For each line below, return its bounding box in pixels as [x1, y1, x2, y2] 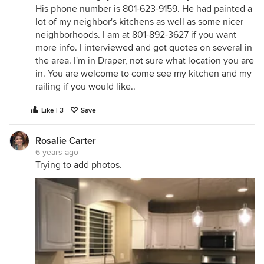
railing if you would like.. [35, 81, 136, 93]
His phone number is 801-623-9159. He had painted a [35, 3, 252, 15]
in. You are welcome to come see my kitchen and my [35, 68, 252, 80]
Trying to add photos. [35, 159, 122, 171]
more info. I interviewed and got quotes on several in [35, 42, 252, 54]
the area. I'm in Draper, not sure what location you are [35, 55, 254, 67]
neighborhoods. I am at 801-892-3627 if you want [35, 29, 236, 41]
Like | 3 [41, 106, 64, 115]
